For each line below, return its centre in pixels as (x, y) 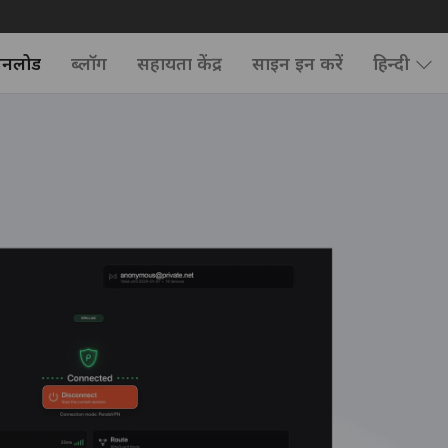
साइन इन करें (297, 63)
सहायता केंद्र (179, 63)
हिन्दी (391, 63)
